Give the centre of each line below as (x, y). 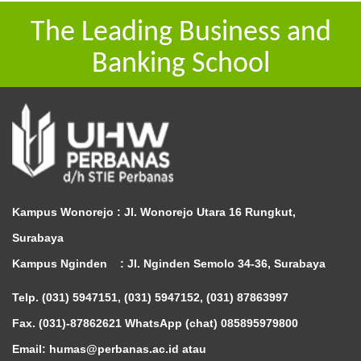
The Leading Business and (180, 33)
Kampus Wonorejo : (68, 212)
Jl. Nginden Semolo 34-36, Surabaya (226, 263)
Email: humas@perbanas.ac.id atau (109, 349)
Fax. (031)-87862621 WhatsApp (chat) (116, 323)
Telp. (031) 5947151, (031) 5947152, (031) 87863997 (150, 297)
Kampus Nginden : (70, 263)
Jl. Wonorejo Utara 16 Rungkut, (210, 212)
